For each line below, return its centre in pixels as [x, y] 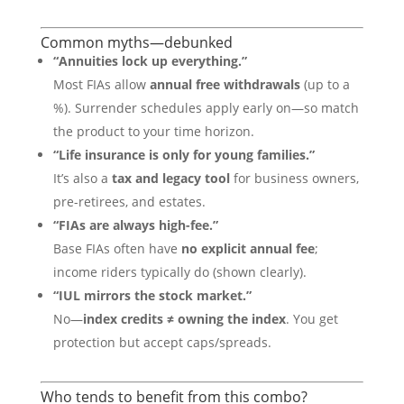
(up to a [325, 84]
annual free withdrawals [225, 84]
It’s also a [82, 178]
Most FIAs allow [101, 84]
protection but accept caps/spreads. [162, 342]
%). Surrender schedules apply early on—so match [206, 108]
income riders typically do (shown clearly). [179, 272]
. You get [312, 319]
